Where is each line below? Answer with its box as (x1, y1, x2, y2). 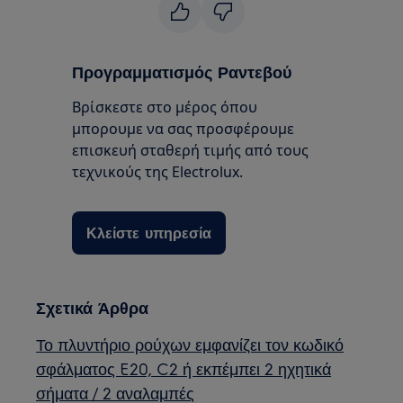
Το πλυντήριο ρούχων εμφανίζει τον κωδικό (36, 334, 345, 354)
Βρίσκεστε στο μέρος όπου (72, 97, 258, 117)
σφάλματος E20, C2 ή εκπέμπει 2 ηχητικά (36, 358, 332, 379)
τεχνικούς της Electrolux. (72, 162, 244, 182)
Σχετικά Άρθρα (36, 297, 149, 318)
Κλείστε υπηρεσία (86, 223, 212, 242)
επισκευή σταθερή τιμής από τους (72, 140, 309, 160)
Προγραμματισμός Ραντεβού (72, 61, 292, 82)
